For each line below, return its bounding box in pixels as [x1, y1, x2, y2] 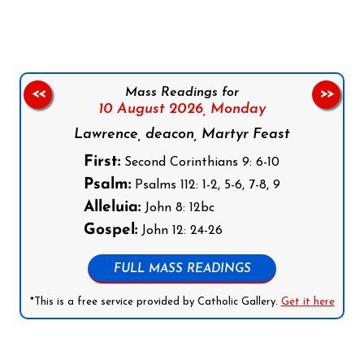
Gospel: [84, 222, 137, 238]
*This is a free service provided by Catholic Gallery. [29, 296, 281, 307]
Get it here [280, 296, 335, 307]
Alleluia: [84, 199, 141, 215]
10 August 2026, [98, 101, 206, 117]
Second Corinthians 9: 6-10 [120, 155, 279, 169]
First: [84, 154, 120, 170]
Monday [206, 101, 266, 117]
